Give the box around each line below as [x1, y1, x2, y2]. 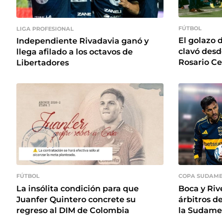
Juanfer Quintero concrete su [16, 194, 136, 204]
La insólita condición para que [16, 183, 139, 193]
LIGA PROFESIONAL [16, 25, 74, 32]
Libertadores [16, 57, 69, 67]
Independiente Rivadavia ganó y [16, 36, 149, 46]
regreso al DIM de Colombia [16, 205, 129, 215]
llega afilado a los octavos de [16, 47, 133, 56]
